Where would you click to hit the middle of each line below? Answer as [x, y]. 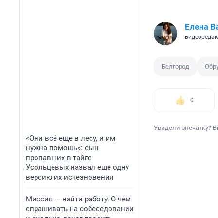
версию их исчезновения [70, 177]
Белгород [175, 67]
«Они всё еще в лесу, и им [71, 138]
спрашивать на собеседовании [80, 209]
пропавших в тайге [59, 158]
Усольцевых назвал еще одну [77, 167]
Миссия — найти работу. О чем [78, 199]
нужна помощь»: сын [62, 148]
